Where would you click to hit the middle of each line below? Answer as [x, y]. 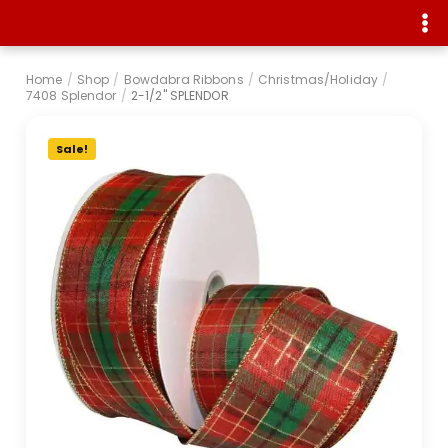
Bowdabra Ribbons [183, 79]
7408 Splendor [71, 95]
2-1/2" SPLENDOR [179, 95]
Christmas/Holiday [318, 79]
